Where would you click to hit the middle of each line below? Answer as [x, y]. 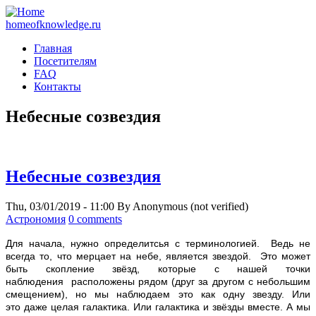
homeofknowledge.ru [53, 24]
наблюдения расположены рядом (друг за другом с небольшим [158, 281]
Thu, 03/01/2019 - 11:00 [60, 206]
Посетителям [65, 61]
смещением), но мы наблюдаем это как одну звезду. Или [158, 294]
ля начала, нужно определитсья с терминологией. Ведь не [161, 243]
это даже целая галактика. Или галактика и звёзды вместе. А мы [158, 306]
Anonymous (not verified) [190, 206]
